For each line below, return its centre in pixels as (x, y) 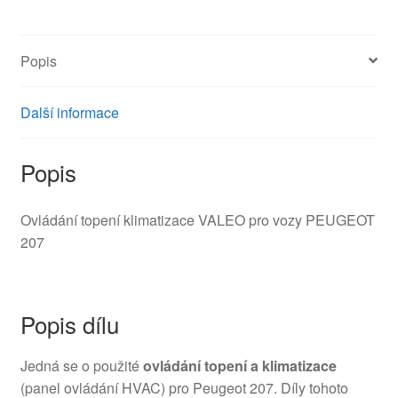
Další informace (69, 112)
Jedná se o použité (81, 366)
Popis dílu (69, 324)
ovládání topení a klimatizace (239, 366)
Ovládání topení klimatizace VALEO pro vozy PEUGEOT (197, 220)
